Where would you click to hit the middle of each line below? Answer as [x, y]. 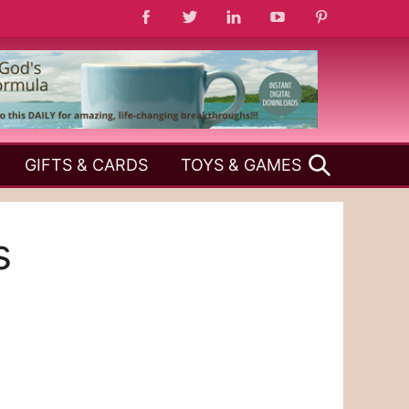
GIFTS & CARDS [86, 164]
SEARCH [362, 152]
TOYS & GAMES [241, 164]
